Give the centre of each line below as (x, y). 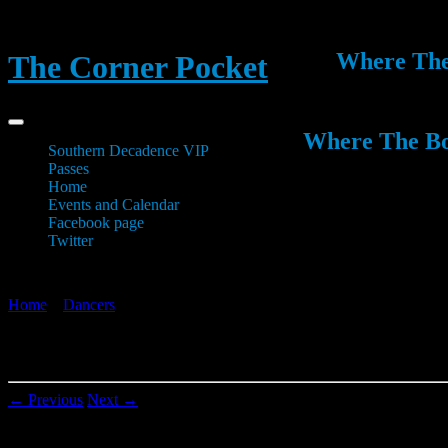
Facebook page (96, 222)
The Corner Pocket (138, 67)
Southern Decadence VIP (128, 150)
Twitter (70, 240)
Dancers (89, 304)
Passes (68, 168)
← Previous (45, 399)
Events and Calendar (113, 204)
